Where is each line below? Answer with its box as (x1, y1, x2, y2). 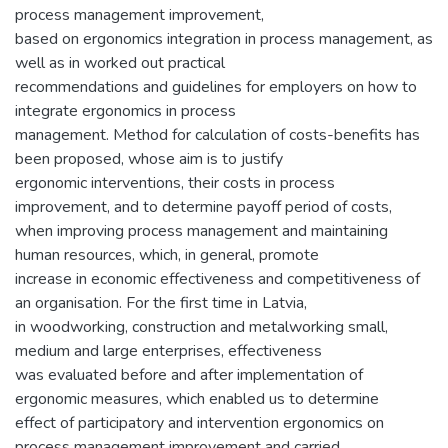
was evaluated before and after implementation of (15, 363, 363, 386)
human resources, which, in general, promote (15, 243, 319, 266)
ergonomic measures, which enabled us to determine (15, 387, 379, 410)
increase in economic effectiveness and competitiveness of (15, 267, 420, 290)
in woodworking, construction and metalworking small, (15, 315, 388, 338)
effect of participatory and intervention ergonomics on (15, 411, 384, 434)
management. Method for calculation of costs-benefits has (15, 123, 420, 146)
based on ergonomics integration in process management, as (15, 27, 433, 50)
